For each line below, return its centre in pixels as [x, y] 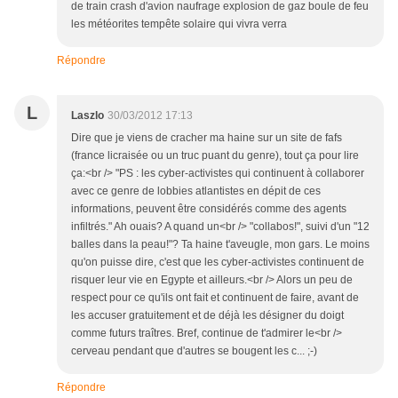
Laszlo [88, 116]
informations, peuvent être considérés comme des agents [209, 209]
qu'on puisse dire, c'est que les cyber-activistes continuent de [218, 263]
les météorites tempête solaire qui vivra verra [179, 24]
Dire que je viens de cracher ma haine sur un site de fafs [207, 138]
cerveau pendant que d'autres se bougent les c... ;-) [194, 351]
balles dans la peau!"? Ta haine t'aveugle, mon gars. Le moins [220, 245]
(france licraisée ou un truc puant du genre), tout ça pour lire [215, 156]
